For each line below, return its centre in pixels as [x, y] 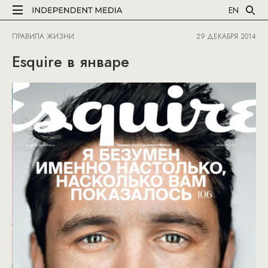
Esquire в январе [71, 62]
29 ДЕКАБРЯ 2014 [226, 36]
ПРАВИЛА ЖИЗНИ [43, 36]
